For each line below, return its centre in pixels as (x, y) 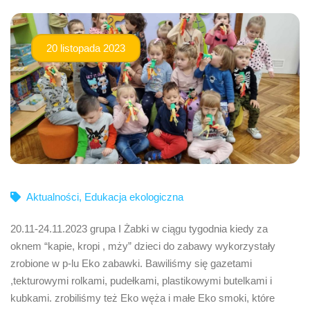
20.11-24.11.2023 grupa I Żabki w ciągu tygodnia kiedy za (139, 228)
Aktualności (53, 197)
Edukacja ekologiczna (134, 197)
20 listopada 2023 (86, 48)
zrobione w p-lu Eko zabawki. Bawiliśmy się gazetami (131, 263)
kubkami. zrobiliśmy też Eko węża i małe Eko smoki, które (143, 298)
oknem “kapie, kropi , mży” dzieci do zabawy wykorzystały (143, 246)
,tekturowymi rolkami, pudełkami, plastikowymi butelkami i (141, 280)
